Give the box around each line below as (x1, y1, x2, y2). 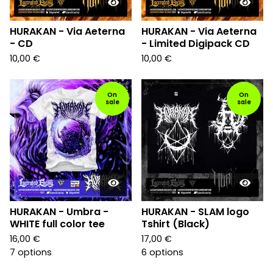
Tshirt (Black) (141, 217, 210, 231)
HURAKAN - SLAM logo (141, 205, 249, 219)
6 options (141, 246, 183, 258)
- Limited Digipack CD (141, 37, 250, 51)
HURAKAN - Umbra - (10, 205, 108, 219)
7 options (10, 246, 52, 258)
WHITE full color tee (10, 217, 105, 231)
